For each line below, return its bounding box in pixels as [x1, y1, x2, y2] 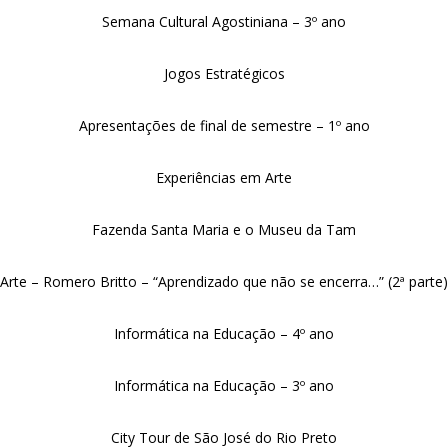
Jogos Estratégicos [163, 64, 285, 83]
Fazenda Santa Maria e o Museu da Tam [92, 220, 356, 239]
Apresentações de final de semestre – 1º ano [78, 116, 370, 135]
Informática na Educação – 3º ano [114, 376, 334, 395]
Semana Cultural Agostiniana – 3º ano [102, 12, 346, 31]
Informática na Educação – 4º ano [114, 324, 334, 343]
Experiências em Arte [156, 168, 292, 187]
